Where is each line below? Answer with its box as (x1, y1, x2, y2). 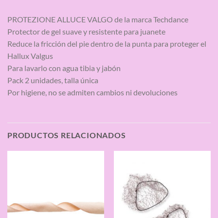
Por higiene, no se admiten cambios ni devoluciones (7, 87, 178, 97)
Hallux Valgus (7, 51, 53, 60)
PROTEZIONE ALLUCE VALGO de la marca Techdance (7, 14, 188, 24)
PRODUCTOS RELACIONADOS (7, 130, 126, 140)
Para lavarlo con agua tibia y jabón (7, 63, 121, 73)
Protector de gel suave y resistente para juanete (7, 26, 165, 36)
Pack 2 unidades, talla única (7, 75, 98, 85)
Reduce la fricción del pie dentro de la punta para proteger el (7, 38, 206, 48)
